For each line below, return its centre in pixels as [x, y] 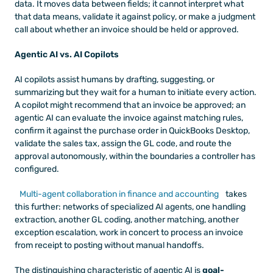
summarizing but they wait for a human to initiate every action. [136, 92]
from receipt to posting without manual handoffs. [109, 245]
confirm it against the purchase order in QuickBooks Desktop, [132, 130]
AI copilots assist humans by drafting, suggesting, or [115, 79]
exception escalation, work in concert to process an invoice [129, 232]
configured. [37, 169]
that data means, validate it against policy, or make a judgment [135, 16]
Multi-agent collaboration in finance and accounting [119, 194]
